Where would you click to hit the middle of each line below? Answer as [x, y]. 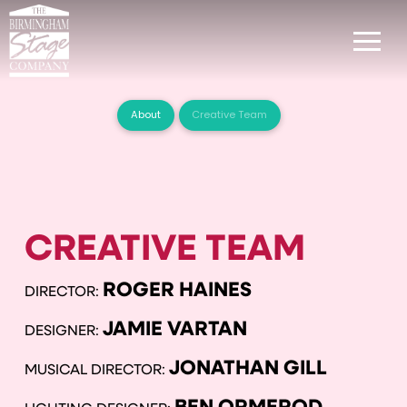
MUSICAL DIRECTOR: [96, 371]
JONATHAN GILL [248, 369]
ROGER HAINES [177, 291]
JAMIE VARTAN [174, 330]
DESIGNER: [63, 332]
